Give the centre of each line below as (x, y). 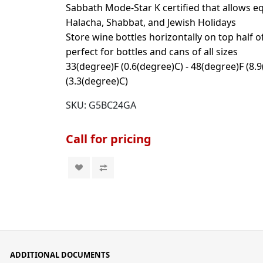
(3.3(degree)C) (97, 81)
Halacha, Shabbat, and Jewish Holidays (151, 22)
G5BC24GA (113, 105)
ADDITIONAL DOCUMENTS (60, 255)
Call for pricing (109, 139)
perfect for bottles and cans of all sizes (152, 52)
